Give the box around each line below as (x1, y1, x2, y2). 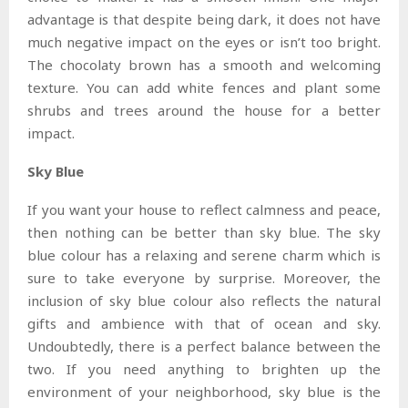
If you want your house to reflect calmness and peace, (27, 199, 381, 219)
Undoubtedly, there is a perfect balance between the (27, 336, 381, 355)
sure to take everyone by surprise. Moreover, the (27, 268, 381, 287)
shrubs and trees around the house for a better (27, 100, 381, 119)
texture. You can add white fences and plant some (27, 77, 381, 97)
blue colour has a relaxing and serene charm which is (27, 245, 381, 264)
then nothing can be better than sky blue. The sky (27, 222, 381, 241)
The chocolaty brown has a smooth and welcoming (27, 55, 381, 74)
